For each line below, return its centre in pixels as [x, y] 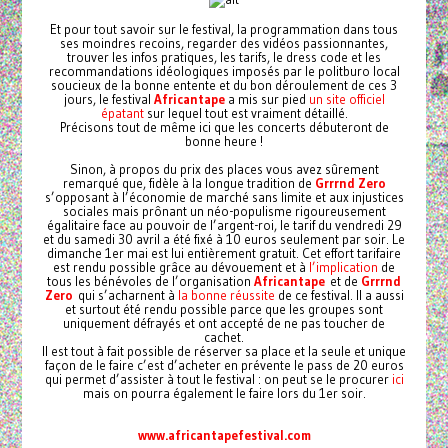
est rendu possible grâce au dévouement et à [181, 266]
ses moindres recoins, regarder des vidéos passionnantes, [224, 42]
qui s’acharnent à [127, 294]
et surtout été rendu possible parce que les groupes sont [224, 308]
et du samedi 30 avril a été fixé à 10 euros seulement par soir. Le [224, 238]
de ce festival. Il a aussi [339, 294]
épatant [122, 112]
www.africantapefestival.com [224, 434]
